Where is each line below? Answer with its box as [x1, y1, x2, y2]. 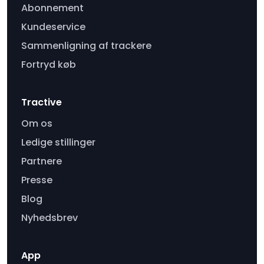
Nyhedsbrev [21, 210, 78, 225]
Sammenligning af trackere [21, 38, 151, 52]
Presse [21, 173, 52, 187]
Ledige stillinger [21, 135, 95, 149]
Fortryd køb [21, 57, 76, 71]
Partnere [21, 154, 62, 168]
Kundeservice [21, 19, 85, 34]
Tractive [21, 95, 62, 109]
